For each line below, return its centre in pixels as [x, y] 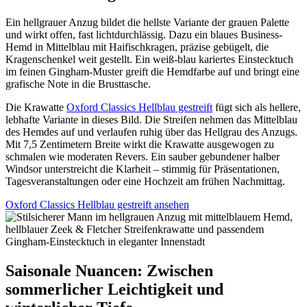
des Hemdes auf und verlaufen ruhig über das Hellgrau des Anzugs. [151, 132]
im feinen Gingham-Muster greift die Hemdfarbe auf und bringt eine [152, 71]
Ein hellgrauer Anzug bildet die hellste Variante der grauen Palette [147, 22]
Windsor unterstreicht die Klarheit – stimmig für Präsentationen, [143, 169]
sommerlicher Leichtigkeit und [114, 289]
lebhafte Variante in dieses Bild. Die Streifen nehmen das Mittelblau [151, 119]
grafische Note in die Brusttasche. [78, 84]
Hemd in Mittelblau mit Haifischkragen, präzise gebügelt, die [137, 47]
